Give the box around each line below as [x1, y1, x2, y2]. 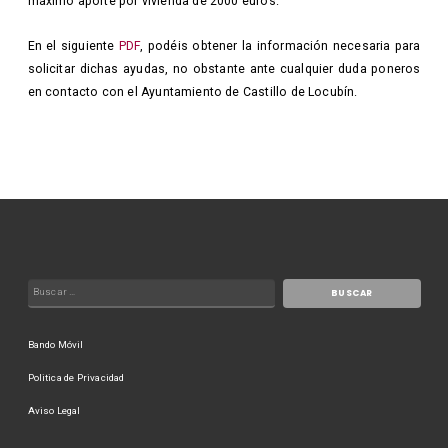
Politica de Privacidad [27, 372, 125, 384]
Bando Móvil [27, 339, 84, 351]
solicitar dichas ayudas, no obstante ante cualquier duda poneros [27, 61, 421, 76]
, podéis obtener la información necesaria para [140, 38, 421, 53]
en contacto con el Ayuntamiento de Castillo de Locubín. [27, 84, 358, 99]
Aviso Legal [27, 405, 81, 417]
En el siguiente [27, 38, 119, 53]
